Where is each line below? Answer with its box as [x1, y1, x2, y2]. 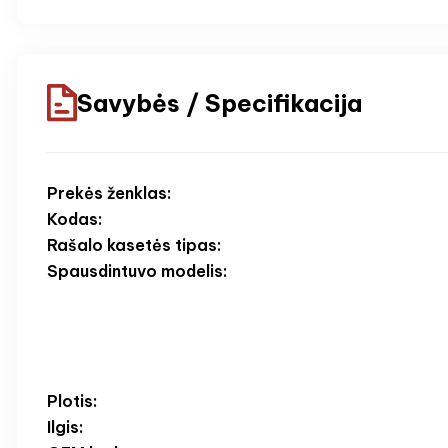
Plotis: [47, 391, 97, 412]
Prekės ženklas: [47, 183, 171, 204]
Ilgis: [47, 417, 83, 438]
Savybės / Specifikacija [77, 87, 362, 118]
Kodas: [47, 209, 102, 230]
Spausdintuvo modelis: [47, 261, 227, 282]
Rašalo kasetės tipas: [47, 235, 221, 256]
